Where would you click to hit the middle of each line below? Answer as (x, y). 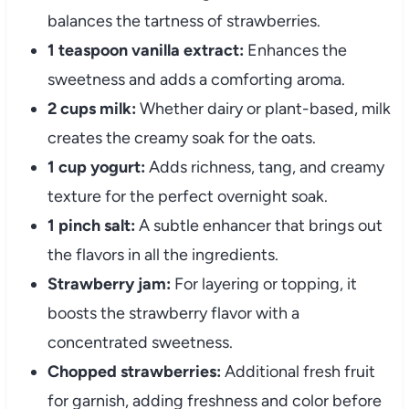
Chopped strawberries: (134, 372)
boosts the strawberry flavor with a (173, 314)
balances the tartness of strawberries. (184, 21)
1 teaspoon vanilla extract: (145, 51)
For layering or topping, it (263, 284)
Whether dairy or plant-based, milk (263, 109)
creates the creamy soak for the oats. (181, 138)
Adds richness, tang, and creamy (264, 168)
